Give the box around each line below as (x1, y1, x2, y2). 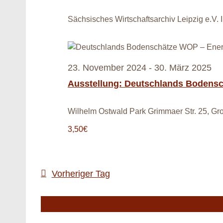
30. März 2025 (154, 63, 212, 73)
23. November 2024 (68, 63, 146, 73)
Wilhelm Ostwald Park (68, 107, 148, 115)
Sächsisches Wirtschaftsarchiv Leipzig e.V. (68, 15, 221, 24)
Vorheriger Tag (51, 168, 110, 179)
